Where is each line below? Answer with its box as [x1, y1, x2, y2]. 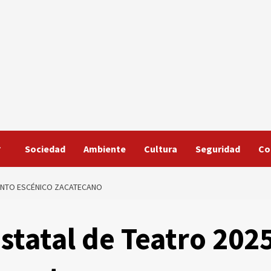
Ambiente [83, 143, 126, 155]
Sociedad [25, 143, 65, 155]
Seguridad [195, 143, 240, 155]
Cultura [144, 143, 177, 155]
